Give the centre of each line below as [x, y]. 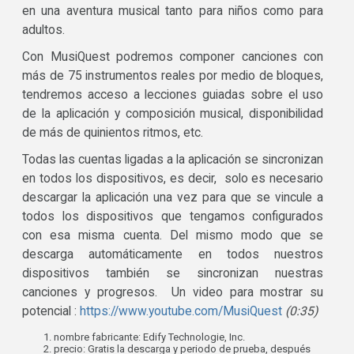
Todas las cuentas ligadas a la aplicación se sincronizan [173, 160]
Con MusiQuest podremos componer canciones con [173, 57]
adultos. [44, 30]
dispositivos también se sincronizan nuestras [173, 274]
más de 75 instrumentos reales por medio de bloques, [173, 76]
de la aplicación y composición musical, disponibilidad [173, 114]
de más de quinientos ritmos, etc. [113, 133]
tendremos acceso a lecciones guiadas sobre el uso [173, 95]
